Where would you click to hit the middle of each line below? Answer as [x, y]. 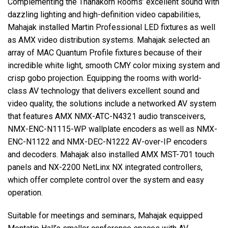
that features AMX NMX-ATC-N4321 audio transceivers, [107, 117]
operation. [25, 193]
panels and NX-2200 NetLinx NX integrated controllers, [105, 167]
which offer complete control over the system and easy [106, 180]
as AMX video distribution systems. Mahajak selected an [109, 40]
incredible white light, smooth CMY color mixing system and [114, 66]
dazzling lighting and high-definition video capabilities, [104, 15]
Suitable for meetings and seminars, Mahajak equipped [105, 216]
